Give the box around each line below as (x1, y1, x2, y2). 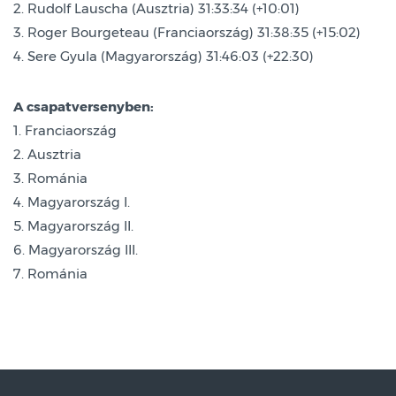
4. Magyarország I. (13, 193, 130, 210)
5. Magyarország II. (13, 217, 133, 234)
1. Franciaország (13, 121, 117, 139)
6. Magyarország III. (13, 240, 138, 258)
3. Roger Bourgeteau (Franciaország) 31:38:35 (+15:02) (13, 23, 361, 41)
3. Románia (13, 169, 88, 187)
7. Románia (13, 264, 88, 282)
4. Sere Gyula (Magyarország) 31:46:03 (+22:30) (13, 47, 314, 65)
